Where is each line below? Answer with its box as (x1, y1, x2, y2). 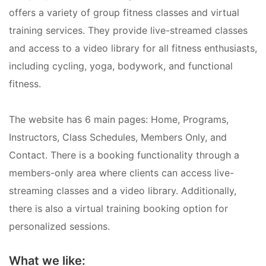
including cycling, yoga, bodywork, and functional (9, 60, 233, 72)
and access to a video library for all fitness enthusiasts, (9, 42, 257, 55)
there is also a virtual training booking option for (9, 202, 228, 215)
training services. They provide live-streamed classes (9, 24, 248, 37)
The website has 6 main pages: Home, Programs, (9, 113, 229, 126)
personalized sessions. (9, 220, 110, 233)
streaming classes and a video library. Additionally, (9, 185, 236, 197)
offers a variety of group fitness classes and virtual (9, 7, 239, 19)
